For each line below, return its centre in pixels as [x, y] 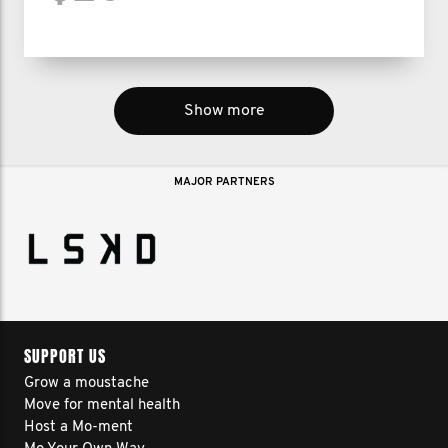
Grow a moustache [86, 383]
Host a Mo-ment [78, 427]
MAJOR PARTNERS [224, 182]
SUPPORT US [65, 356]
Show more [224, 111]
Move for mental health [102, 405]
